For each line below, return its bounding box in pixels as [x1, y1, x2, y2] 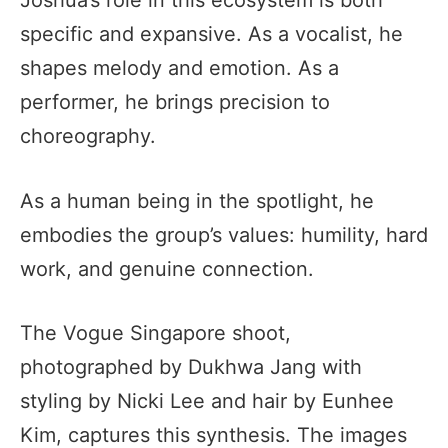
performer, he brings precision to [20, 89, 330, 114]
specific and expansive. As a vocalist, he [20, 21, 403, 46]
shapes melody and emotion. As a [20, 55, 339, 80]
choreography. [20, 123, 156, 148]
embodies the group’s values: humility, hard [20, 222, 428, 247]
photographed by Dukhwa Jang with [20, 355, 362, 380]
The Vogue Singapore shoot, [20, 321, 291, 346]
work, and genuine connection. [20, 256, 314, 281]
